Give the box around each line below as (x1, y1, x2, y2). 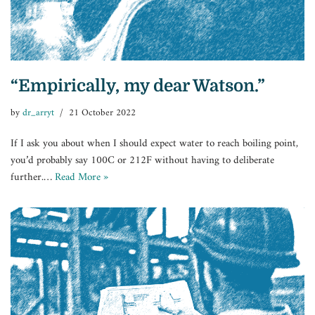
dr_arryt (22, 105, 54, 122)
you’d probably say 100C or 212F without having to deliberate (11, 151, 274, 171)
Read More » (55, 168, 108, 188)
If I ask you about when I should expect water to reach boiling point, (11, 134, 298, 154)
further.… (11, 168, 55, 188)
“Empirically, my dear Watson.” (11, 76, 265, 96)
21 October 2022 (69, 105, 136, 122)
